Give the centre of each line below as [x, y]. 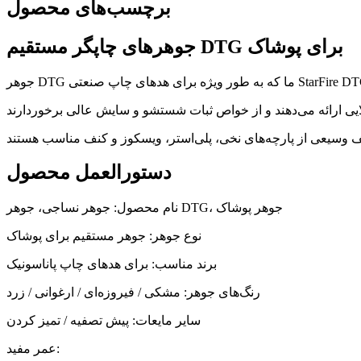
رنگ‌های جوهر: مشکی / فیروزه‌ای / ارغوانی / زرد [133, 293]
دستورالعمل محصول [89, 173]
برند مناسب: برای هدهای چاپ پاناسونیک [112, 264]
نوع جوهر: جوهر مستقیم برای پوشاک [104, 236]
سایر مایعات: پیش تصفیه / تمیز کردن [104, 321]
